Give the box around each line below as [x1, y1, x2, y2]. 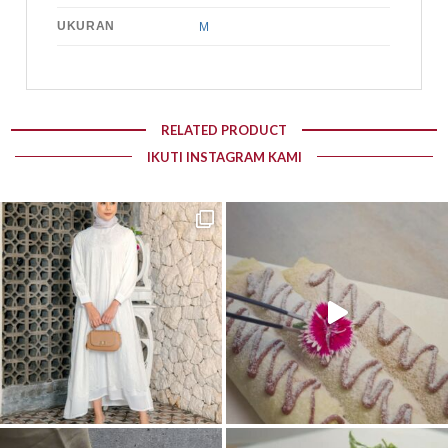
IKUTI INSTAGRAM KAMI [146, 148, 302, 165]
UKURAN [57, 19, 115, 33]
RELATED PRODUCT [161, 122, 287, 139]
